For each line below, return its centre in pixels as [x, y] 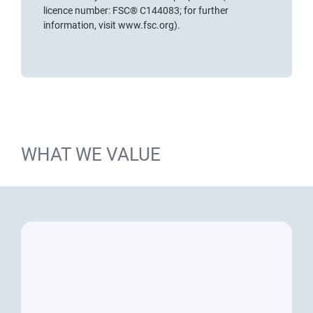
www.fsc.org [146, 26]
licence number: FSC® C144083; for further [136, 11]
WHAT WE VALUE [91, 155]
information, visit [81, 26]
